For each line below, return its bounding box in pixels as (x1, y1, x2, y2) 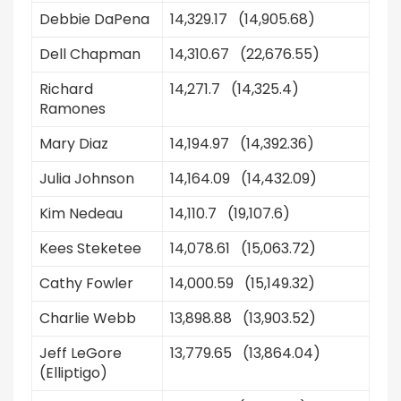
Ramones (39, 98, 106, 119)
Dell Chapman (39, 44, 141, 64)
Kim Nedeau (39, 203, 123, 224)
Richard (39, 79, 93, 99)
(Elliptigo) (39, 363, 107, 383)
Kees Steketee (39, 238, 141, 259)
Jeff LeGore (39, 343, 122, 363)
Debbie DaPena (39, 9, 149, 30)
